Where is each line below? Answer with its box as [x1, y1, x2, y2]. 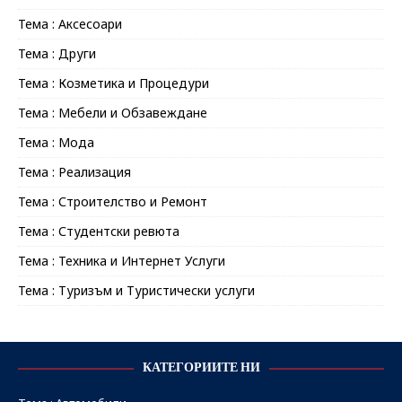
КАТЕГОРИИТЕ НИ [142, 360, 260, 377]
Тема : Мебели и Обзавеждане [18, 104, 207, 122]
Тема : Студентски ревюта [18, 223, 179, 240]
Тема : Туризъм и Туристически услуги [18, 282, 255, 300]
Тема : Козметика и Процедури [18, 74, 209, 92]
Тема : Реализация [18, 163, 131, 181]
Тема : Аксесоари [18, 15, 122, 33]
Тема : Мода [18, 134, 94, 152]
